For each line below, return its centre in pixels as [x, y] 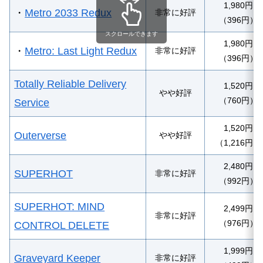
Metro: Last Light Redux [81, 51]
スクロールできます [131, 34]
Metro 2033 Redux [68, 13]
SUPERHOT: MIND [60, 206]
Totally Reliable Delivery [70, 84]
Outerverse [41, 135]
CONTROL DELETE [62, 225]
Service [32, 102]
